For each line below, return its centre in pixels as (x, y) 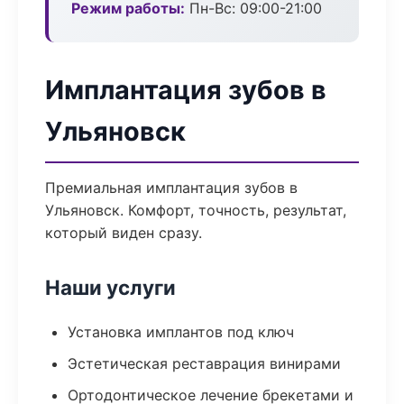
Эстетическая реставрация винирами (204, 363)
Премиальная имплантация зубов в (171, 188)
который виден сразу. (124, 233)
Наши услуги (110, 287)
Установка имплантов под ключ (181, 332)
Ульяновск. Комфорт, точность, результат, (196, 210)
